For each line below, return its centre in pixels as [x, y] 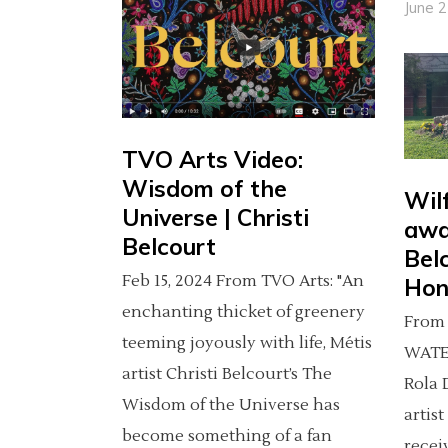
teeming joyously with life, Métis [247, 343]
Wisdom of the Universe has [231, 405]
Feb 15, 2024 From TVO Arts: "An [243, 281]
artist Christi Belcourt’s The [227, 374]
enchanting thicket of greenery [243, 312]
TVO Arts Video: [212, 160]
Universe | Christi [215, 218]
